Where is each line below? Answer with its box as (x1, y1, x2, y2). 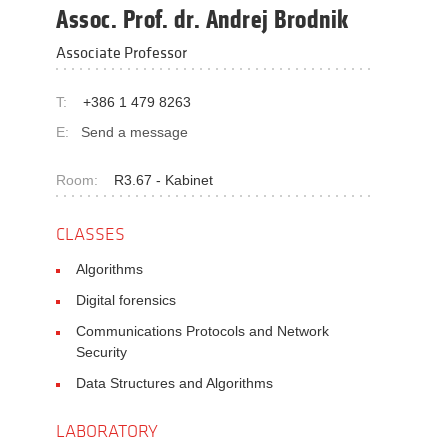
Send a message (81, 124, 188, 140)
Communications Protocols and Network (76, 323, 329, 339)
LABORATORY (56, 420, 158, 442)
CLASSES (56, 223, 125, 245)
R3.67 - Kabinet (114, 172, 213, 188)
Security (76, 344, 127, 360)
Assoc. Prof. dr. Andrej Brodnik (56, 2, 349, 37)
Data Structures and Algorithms (76, 375, 273, 391)
